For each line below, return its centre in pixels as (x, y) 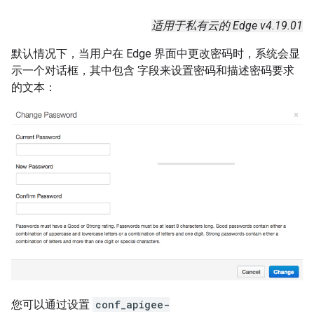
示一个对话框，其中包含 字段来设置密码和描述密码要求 (153, 70)
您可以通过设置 (52, 305)
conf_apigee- (132, 305)
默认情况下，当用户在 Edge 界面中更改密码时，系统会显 (156, 54)
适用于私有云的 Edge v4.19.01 (227, 26)
